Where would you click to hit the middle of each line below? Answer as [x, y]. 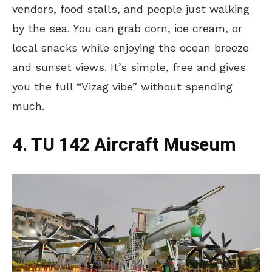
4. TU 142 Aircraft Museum [124, 145]
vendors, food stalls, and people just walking [131, 9]
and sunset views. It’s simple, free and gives [129, 67]
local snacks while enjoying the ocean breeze [131, 48]
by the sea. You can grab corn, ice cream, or [127, 29]
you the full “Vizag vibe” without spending [122, 87]
